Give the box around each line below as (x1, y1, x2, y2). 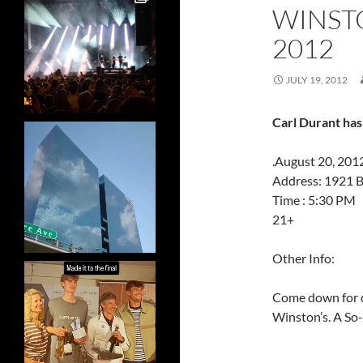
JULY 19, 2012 (286, 74, 348, 86)
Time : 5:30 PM (272, 192, 356, 207)
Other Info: (272, 250, 335, 266)
